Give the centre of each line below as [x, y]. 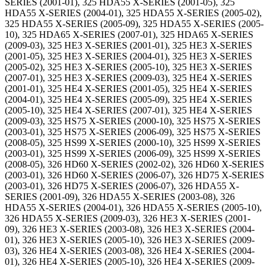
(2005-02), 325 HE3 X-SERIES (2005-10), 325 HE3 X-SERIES [128, 67]
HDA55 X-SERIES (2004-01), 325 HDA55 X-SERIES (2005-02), [133, 13]
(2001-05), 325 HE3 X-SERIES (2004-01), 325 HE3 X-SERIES [128, 56]
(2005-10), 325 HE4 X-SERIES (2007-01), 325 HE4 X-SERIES [128, 110]
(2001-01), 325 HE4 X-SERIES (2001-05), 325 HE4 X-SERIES [128, 89]
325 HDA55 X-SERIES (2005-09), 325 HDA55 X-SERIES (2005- [134, 24]
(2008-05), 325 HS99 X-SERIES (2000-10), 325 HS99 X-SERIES [133, 143]
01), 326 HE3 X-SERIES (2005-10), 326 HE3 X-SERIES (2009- [130, 240]
